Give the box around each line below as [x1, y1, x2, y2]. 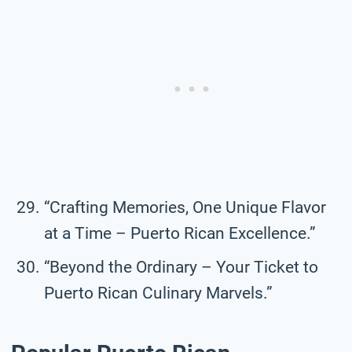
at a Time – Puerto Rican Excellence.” [44, 223, 316, 243]
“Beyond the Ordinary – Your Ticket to [44, 257, 318, 277]
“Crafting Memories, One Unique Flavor [44, 197, 326, 217]
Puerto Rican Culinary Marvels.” [44, 283, 273, 302]
